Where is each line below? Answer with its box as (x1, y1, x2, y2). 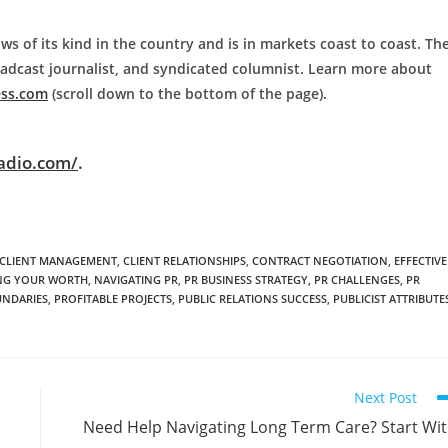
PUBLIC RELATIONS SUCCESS (178, 291, 327, 307)
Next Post (354, 388, 417, 408)
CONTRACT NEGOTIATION (252, 253, 388, 269)
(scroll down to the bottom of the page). (48, 84, 327, 104)
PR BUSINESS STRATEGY (184, 272, 308, 288)
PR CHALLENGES (314, 272, 400, 288)
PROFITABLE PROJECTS (54, 291, 172, 307)
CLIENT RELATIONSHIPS (123, 253, 246, 269)
